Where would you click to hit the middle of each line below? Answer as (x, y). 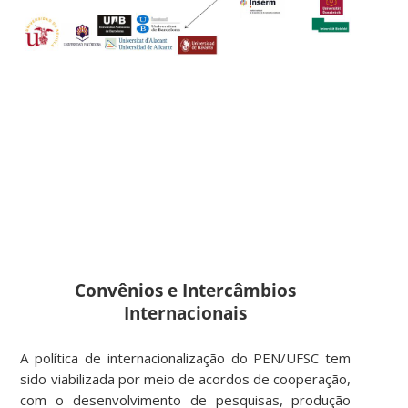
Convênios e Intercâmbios (186, 290)
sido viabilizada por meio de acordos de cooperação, (186, 378)
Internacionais (186, 312)
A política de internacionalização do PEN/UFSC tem (186, 357)
